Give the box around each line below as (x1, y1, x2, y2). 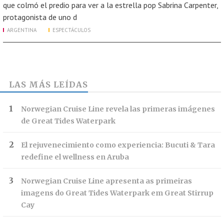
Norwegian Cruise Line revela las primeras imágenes (21, 104, 215, 113)
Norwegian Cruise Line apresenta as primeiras (21, 176, 192, 185)
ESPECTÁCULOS (52, 26, 90, 33)
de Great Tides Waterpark (21, 116, 115, 125)
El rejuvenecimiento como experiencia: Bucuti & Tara (21, 140, 215, 149)
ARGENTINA (7, 26, 36, 33)
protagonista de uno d (3, 12, 77, 22)
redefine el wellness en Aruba (21, 152, 129, 161)
